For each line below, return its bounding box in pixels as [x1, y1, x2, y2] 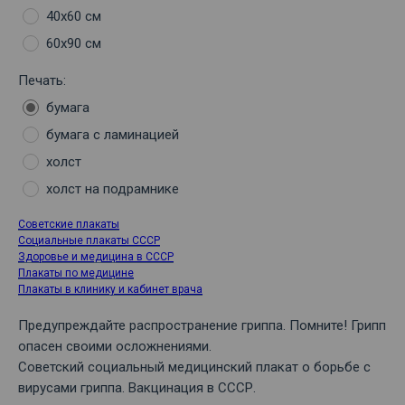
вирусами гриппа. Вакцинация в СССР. [18, 380, 256, 397]
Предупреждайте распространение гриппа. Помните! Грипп [18, 317, 386, 334]
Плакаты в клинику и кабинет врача [18, 283, 202, 297]
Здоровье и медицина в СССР [18, 250, 174, 264]
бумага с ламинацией [46, 127, 179, 144]
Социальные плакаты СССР [18, 234, 160, 248]
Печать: [18, 72, 66, 89]
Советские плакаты [18, 218, 119, 231]
